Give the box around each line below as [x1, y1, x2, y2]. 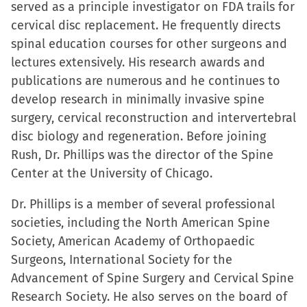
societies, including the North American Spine [11, 215, 270, 230]
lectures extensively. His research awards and [11, 55, 265, 70]
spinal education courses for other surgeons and [11, 36, 287, 51]
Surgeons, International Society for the [11, 252, 232, 267]
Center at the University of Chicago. [11, 166, 212, 181]
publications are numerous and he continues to [11, 73, 280, 88]
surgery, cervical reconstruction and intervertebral [11, 110, 296, 125]
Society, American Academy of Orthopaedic [11, 234, 255, 249]
